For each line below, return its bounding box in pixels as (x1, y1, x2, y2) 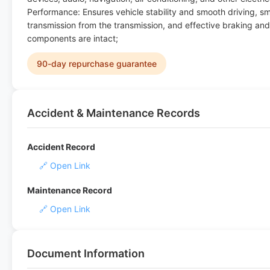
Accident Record (27, 142, 95, 152)
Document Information (27, 247, 145, 260)
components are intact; (27, 33, 118, 43)
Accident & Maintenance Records (27, 107, 200, 119)
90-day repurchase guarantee (37, 58, 157, 69)
